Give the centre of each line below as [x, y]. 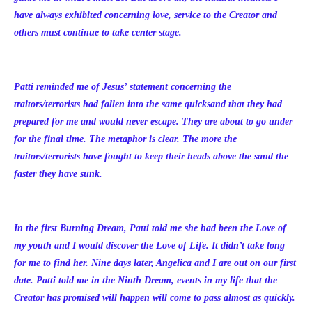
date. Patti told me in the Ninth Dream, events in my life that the [146, 280]
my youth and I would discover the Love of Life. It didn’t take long [149, 245]
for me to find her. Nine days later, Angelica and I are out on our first [155, 263]
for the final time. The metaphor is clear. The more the [125, 139]
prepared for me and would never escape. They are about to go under [153, 122]
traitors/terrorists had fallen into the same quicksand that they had [148, 104]
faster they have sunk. [58, 174]
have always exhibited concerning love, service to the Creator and [146, 15]
